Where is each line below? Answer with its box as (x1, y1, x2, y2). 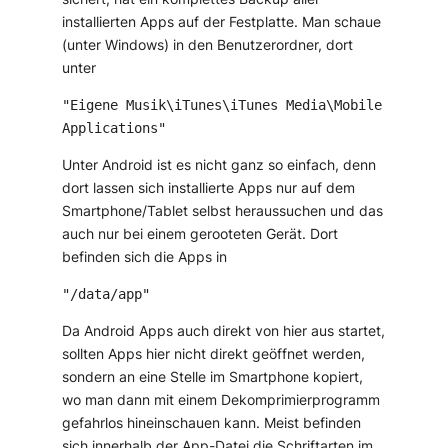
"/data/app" (62, 285, 151, 302)
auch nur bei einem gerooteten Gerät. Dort (62, 225, 339, 242)
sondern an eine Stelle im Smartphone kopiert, (62, 368, 364, 385)
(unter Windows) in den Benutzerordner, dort (62, 37, 354, 54)
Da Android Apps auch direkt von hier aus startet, (62, 322, 386, 339)
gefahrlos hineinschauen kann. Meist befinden (62, 414, 362, 431)
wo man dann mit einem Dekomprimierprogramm (62, 391, 381, 408)
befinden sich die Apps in (62, 248, 228, 265)
